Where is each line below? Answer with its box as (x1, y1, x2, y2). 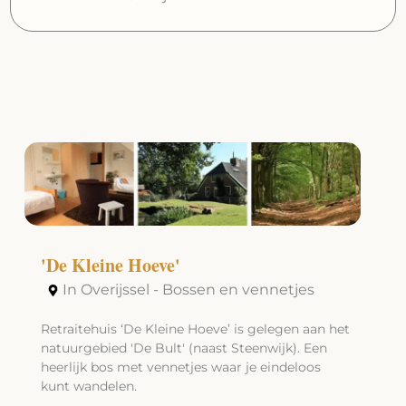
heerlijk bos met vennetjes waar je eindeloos (40, 359, 321, 376)
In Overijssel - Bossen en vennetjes (62, 281, 314, 299)
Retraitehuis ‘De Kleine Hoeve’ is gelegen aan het (40, 321, 350, 338)
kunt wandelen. (40, 378, 137, 395)
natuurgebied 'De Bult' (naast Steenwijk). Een (40, 340, 327, 357)
